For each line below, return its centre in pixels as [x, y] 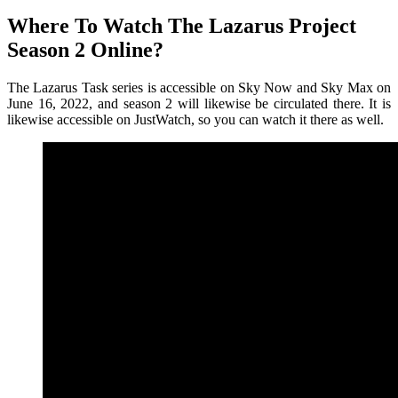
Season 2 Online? [85, 50]
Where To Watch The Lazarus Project [182, 26]
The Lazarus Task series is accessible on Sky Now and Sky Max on [199, 88]
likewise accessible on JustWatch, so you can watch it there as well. [195, 120]
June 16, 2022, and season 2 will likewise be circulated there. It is [199, 104]
